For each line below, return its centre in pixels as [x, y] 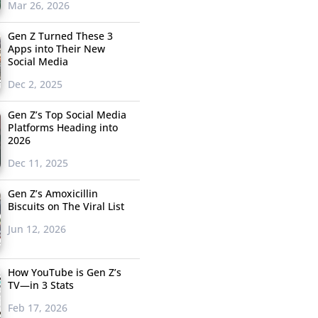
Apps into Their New [56, 49]
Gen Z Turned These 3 [60, 36]
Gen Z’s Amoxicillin [53, 194]
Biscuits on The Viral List [66, 207]
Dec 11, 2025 [38, 163]
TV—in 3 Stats [40, 285]
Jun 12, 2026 [37, 229]
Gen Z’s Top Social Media [67, 115]
